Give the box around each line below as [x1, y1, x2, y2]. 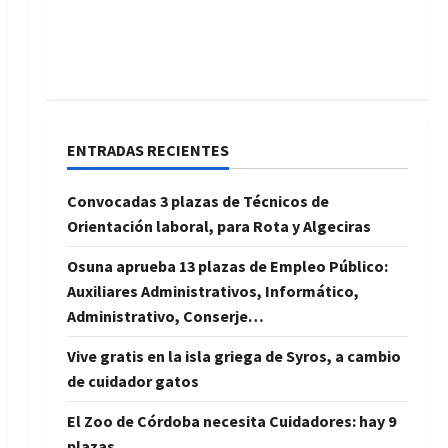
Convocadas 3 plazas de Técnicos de [66, 190, 329, 211]
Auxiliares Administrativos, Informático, [66, 280, 359, 301]
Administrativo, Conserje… [66, 305, 264, 326]
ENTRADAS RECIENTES [66, 139, 229, 160]
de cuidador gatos [66, 370, 199, 391]
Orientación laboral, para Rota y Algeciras [66, 215, 371, 236]
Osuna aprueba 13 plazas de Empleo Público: [66, 255, 388, 276]
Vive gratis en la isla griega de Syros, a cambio [66, 345, 401, 366]
